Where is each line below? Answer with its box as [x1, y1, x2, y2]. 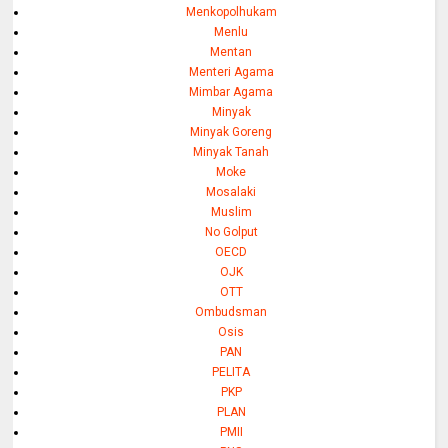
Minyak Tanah [193, 144, 270, 159]
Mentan [210, 44, 253, 59]
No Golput [204, 224, 258, 239]
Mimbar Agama [189, 84, 274, 99]
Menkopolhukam [185, 4, 277, 19]
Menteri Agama [188, 64, 274, 79]
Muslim [210, 204, 252, 219]
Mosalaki [206, 184, 257, 199]
